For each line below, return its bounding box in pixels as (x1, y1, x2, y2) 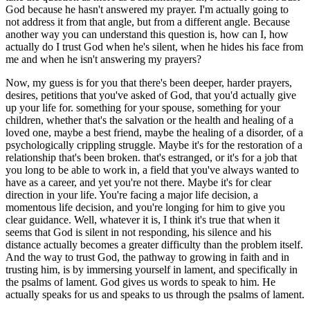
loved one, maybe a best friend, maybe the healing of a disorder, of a (6, 126, 303, 138)
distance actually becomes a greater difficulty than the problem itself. (6, 238, 303, 250)
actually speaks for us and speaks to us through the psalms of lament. (6, 288, 304, 300)
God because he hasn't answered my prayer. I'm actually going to (6, 3, 289, 15)
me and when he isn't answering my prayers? (6, 53, 201, 65)
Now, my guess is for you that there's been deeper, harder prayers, (6, 76, 292, 89)
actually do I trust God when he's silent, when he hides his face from (6, 40, 303, 53)
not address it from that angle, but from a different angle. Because (6, 15, 290, 28)
